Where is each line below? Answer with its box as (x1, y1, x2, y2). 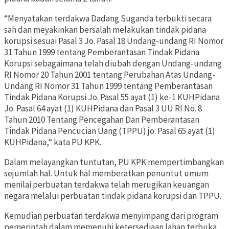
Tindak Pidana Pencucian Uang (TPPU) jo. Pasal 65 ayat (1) (4, 125, 215, 137)
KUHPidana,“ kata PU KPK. (4, 136, 101, 148)
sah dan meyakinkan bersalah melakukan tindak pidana (4, 24, 206, 36)
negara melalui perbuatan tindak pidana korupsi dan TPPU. (4, 190, 221, 202)
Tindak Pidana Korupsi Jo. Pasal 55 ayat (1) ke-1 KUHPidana (4, 91, 220, 103)
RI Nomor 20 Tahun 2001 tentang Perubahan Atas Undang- (4, 69, 215, 81)
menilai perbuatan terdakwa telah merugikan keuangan (4, 179, 209, 191)
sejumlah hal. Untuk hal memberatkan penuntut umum (4, 168, 209, 179)
